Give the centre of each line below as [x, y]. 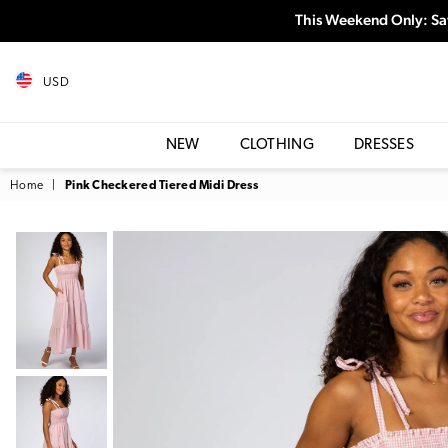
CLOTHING [276, 145]
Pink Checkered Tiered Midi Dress [161, 186]
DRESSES [384, 145]
